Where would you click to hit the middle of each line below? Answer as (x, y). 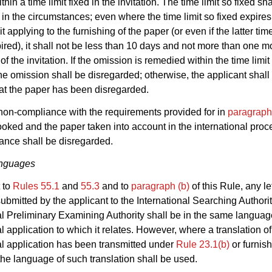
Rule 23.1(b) (203, 244)
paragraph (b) (160, 186)
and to (115, 186)
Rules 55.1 (36, 186)
